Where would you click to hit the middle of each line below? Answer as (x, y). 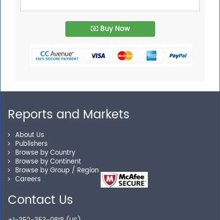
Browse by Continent (48, 162)
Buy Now (114, 29)
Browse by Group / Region (57, 171)
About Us (30, 136)
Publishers (31, 144)
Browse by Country (45, 153)
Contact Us (41, 201)
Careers (28, 180)
